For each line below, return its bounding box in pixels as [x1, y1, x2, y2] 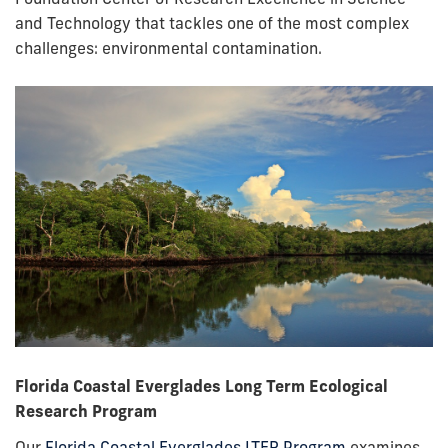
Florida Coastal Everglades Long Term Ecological [15, 375, 388, 396]
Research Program [15, 400, 157, 421]
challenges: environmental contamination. [15, 38, 322, 58]
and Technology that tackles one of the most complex [15, 13, 409, 33]
